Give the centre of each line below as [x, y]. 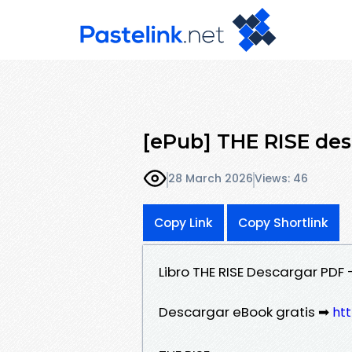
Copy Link [183, 222]
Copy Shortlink [283, 222]
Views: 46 [281, 179]
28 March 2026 [211, 179]
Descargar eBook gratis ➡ [246, 312]
